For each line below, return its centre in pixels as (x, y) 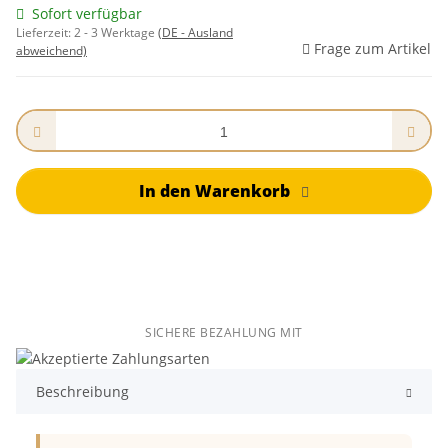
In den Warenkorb (215, 191)
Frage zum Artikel (372, 49)
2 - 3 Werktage (116, 33)
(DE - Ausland (195, 33)
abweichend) (51, 51)
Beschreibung (82, 392)
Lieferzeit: (45, 33)
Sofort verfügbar (87, 14)
